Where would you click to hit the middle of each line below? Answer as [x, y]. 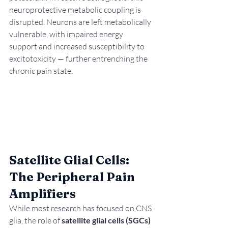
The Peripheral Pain [73, 177]
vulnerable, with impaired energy [67, 34]
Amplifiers [42, 194]
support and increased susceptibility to [78, 47]
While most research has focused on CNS [81, 208]
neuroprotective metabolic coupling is [76, 10]
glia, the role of [35, 220]
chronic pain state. [41, 71]
